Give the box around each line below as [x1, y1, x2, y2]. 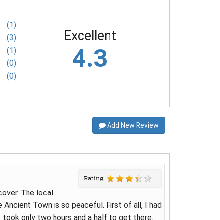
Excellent [63, 28, 116, 44]
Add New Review [106, 121, 159, 129]
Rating [84, 175, 107, 182]
